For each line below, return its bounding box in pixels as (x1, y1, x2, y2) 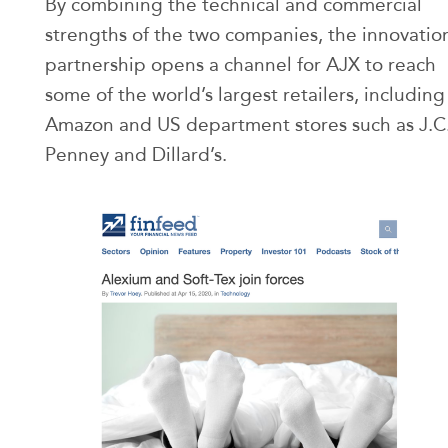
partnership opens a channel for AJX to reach (45, 53, 436, 77)
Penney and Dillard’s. (45, 143, 227, 167)
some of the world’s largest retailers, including (45, 83, 445, 107)
